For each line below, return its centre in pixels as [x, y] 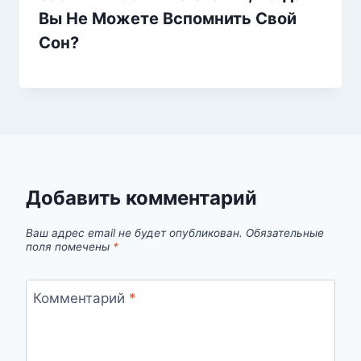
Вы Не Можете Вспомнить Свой [168, 18]
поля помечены [69, 247]
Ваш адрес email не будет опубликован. [134, 233]
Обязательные [285, 233]
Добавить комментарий [141, 197]
